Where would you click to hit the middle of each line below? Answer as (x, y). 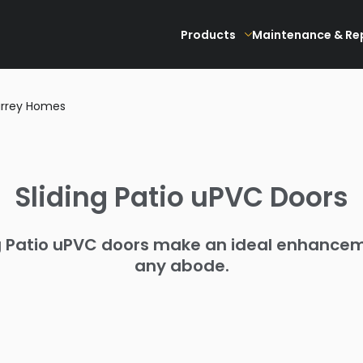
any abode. (181, 266)
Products (208, 34)
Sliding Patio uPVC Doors (181, 198)
